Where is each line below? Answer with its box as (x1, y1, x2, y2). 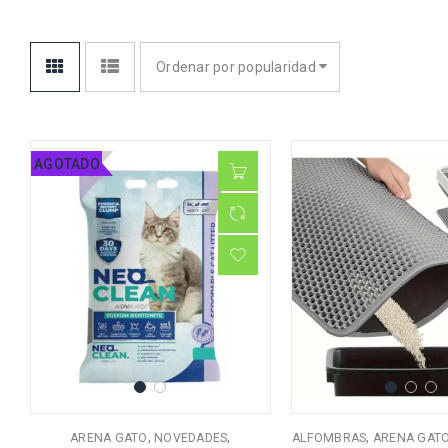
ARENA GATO (70, 431, 148, 446)
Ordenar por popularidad (156, 58, 316, 75)
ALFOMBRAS (292, 431, 367, 446)
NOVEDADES (154, 431, 228, 446)
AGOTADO (34, 155, 100, 172)
